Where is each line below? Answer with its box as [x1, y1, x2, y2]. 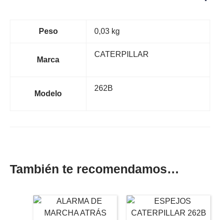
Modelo [34, 89, 62, 98]
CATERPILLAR [94, 50, 149, 59]
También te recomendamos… [10, 162, 179, 176]
